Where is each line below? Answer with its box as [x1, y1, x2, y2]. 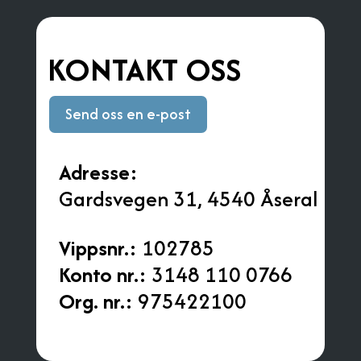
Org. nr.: [58, 285, 133, 316]
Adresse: [58, 156, 138, 187]
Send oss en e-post [64, 102, 191, 125]
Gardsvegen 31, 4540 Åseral [58, 183, 317, 214]
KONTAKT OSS [47, 46, 241, 92]
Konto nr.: [58, 259, 147, 289]
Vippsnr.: [58, 232, 137, 263]
